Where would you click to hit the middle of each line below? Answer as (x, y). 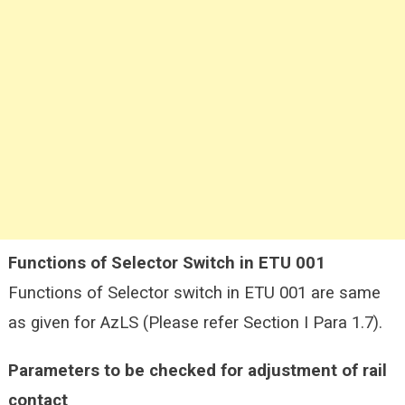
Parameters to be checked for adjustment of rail (197, 370)
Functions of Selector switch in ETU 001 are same (194, 292)
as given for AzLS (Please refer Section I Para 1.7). (195, 322)
